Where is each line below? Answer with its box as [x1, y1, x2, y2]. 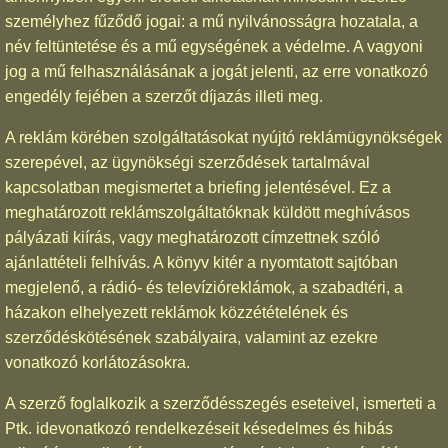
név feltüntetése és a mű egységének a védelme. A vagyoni [5, 37, 423, 55]
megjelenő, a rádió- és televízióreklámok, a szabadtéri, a [5, 278, 403, 296]
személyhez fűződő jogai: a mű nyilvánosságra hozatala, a [5, 12, 418, 30]
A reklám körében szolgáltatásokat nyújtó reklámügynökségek [5, 128, 442, 146]
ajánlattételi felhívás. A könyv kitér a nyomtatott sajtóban [5, 253, 398, 271]
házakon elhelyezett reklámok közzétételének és [5, 303, 348, 321]
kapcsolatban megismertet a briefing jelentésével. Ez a [5, 178, 391, 196]
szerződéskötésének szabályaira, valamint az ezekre [5, 328, 378, 346]
